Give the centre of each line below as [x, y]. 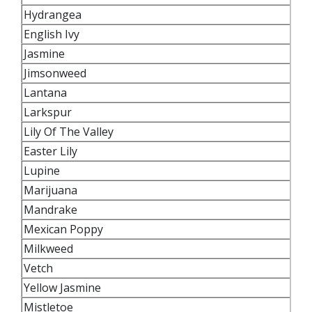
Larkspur [48, 112]
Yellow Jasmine [64, 287]
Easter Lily [52, 151]
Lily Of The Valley [70, 131]
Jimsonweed [55, 73]
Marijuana [52, 190]
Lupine [43, 170]
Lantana [45, 92]
